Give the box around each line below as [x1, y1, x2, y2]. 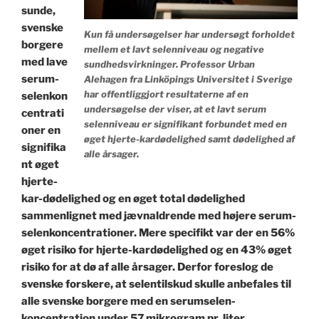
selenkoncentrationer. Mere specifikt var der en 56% [21, 226, 295, 240]
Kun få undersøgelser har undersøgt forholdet [84, 28, 295, 40]
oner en [21, 124, 61, 137]
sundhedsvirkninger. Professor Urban [84, 58, 255, 70]
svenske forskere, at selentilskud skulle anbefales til [21, 278, 291, 291]
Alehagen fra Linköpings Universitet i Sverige [84, 73, 293, 85]
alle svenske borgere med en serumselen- [21, 295, 236, 308]
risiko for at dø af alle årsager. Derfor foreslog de [21, 261, 273, 274]
